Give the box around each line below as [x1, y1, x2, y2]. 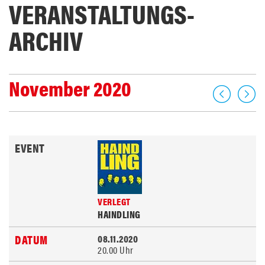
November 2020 [9, 73, 131, 102]
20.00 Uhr [98, 243, 134, 257]
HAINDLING [98, 207, 141, 221]
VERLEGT [98, 195, 131, 208]
